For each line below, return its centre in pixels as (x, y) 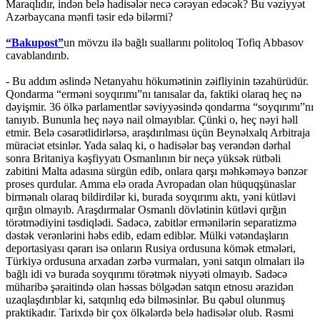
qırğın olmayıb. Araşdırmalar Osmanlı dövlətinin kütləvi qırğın (146, 210)
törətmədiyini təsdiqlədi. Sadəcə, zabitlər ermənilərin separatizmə (151, 223)
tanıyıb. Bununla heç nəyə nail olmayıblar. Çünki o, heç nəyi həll (152, 120)
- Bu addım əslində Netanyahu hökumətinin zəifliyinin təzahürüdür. (157, 81)
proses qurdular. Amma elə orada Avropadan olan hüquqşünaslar (151, 184)
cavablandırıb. (37, 56)
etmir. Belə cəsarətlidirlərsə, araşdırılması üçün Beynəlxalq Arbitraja (158, 133)
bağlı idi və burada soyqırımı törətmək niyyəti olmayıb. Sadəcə (146, 274)
